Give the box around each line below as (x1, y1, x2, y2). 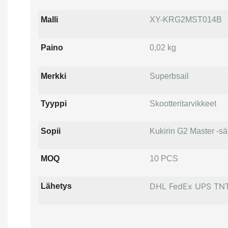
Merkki (40, 72, 66, 81)
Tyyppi (40, 99, 67, 108)
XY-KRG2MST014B (149, 15, 222, 24)
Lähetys (40, 182, 72, 191)
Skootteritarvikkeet (149, 99, 216, 108)
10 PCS (149, 154, 178, 163)
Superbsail (149, 72, 189, 81)
